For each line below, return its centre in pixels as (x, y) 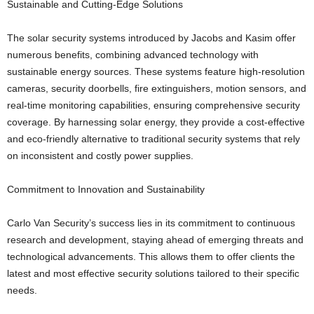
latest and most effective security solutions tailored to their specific (153, 273)
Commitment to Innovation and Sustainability (106, 189)
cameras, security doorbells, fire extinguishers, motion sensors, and (157, 88)
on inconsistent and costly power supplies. (100, 155)
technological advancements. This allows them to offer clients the (151, 256)
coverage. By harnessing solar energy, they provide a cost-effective (156, 122)
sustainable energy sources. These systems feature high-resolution (156, 71)
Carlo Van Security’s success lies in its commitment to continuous (151, 223)
